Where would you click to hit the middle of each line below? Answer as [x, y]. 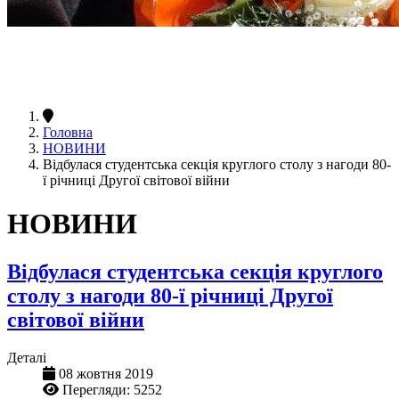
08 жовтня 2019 [106, 373]
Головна [68, 132]
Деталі [27, 357]
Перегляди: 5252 [112, 389]
